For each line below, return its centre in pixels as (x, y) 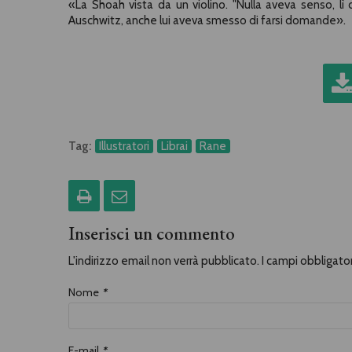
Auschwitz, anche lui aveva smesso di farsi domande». (207, 20)
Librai (174, 146)
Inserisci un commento (152, 233)
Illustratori (124, 146)
